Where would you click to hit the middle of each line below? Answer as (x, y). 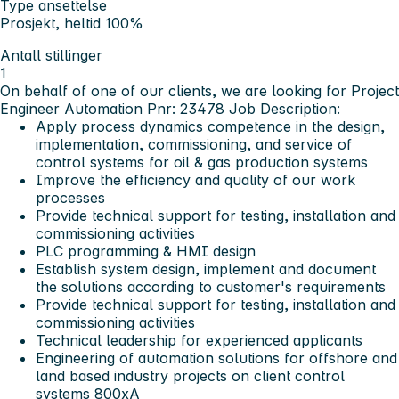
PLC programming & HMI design (146, 251)
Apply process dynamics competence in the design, (210, 126)
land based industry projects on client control (190, 375)
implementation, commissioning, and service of (194, 144)
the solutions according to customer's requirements (211, 286)
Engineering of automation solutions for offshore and (216, 358)
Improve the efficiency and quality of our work (195, 179)
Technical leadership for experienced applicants (199, 340)
